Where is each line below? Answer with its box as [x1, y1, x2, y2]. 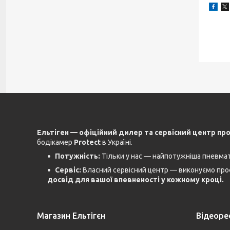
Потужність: [55, 152, 100, 161]
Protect [74, 138, 101, 147]
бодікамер [37, 138, 74, 147]
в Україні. [101, 138, 132, 147]
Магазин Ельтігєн [37, 211, 105, 221]
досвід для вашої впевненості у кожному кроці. [47, 176, 224, 184]
